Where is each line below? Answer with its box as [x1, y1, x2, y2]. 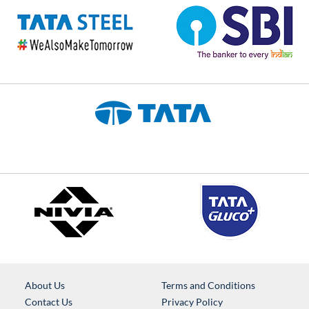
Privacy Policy [161, 295, 223, 308]
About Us [24, 279, 65, 291]
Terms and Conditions [161, 279, 255, 291]
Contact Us [24, 295, 72, 308]
